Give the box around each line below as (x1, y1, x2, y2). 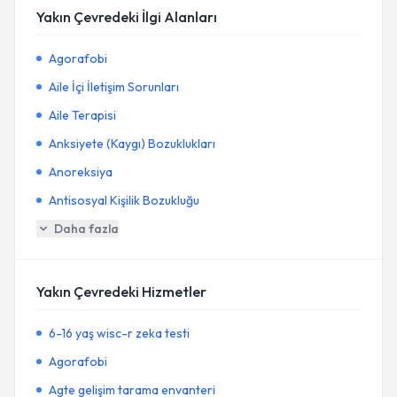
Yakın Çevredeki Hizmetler (36, 283, 206, 300)
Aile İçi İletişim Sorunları (49, 79, 179, 95)
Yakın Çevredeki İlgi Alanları (36, 8, 217, 26)
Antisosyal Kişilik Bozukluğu (49, 192, 199, 208)
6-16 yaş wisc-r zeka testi (49, 325, 190, 341)
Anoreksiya (49, 164, 113, 180)
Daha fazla (54, 221, 119, 237)
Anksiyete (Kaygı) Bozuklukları (49, 136, 215, 152)
